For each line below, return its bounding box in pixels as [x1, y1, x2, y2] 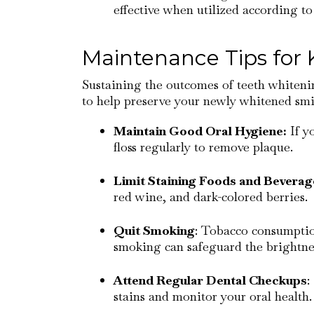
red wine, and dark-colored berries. [114, 189, 308, 205]
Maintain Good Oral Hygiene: [114, 123, 287, 139]
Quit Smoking [114, 222, 195, 238]
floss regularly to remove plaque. [114, 139, 293, 155]
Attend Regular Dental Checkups [114, 272, 307, 288]
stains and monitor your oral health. [114, 288, 312, 304]
